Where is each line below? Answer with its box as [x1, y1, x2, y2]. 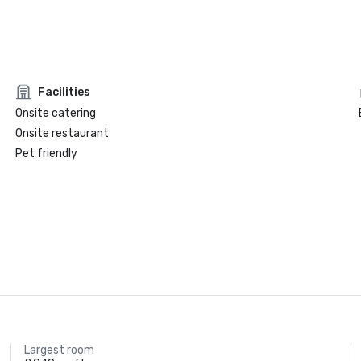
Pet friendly [15, 147, 77, 160]
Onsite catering [15, 106, 96, 120]
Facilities [37, 85, 90, 99]
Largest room [24, 343, 95, 357]
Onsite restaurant [15, 127, 109, 140]
